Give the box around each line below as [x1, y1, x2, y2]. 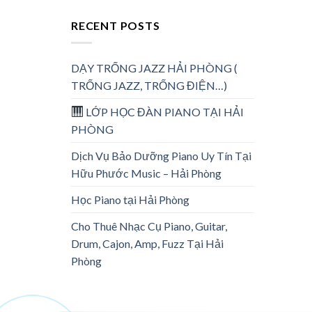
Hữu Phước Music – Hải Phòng [71, 166, 221, 180]
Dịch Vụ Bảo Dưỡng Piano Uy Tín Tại [71, 148, 251, 162]
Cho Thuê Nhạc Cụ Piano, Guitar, [71, 219, 227, 233]
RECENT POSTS [71, 18, 160, 32]
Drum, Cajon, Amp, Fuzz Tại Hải [71, 236, 224, 250]
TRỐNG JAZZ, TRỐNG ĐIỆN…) [71, 78, 227, 92]
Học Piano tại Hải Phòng [71, 192, 189, 206]
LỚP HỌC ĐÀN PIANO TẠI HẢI [84, 104, 244, 118]
